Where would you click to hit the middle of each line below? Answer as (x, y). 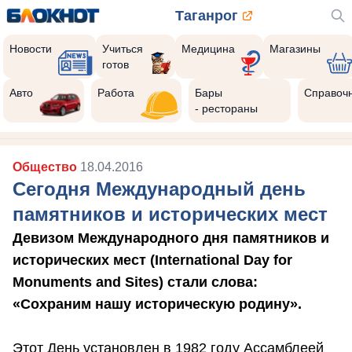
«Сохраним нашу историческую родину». (157, 304)
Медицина (208, 49)
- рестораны (227, 108)
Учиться (123, 49)
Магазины (295, 49)
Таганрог (207, 16)
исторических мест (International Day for (152, 260)
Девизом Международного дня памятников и (171, 238)
